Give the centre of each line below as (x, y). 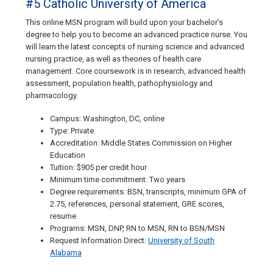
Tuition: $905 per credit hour (98, 168)
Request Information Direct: (99, 241)
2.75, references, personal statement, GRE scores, (137, 204)
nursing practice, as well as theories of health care (113, 59)
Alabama (66, 253)
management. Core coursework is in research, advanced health (136, 71)
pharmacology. (52, 96)
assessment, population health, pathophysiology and (119, 83)
